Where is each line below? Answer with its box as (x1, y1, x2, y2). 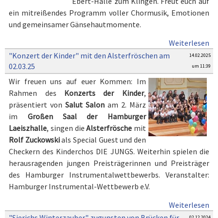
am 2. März (105, 100, 146, 109)
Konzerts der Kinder (64, 88, 144, 98)
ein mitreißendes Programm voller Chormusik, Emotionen (9, 8, 209, 18)
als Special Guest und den (59, 135, 146, 145)
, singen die (47, 123, 87, 133)
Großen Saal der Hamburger (27, 111, 146, 121)
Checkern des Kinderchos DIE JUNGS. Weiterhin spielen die (9, 146, 209, 156)
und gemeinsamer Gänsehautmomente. (9, 19, 142, 29)
